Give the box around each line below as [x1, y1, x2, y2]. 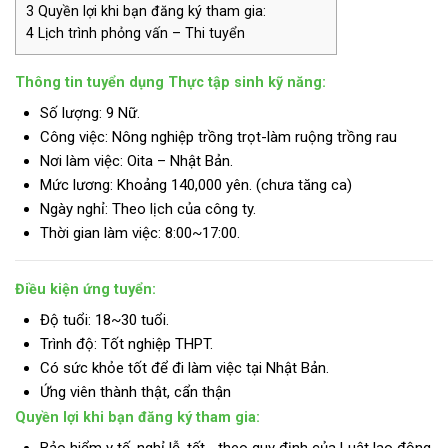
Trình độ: [40, 334, 97, 353]
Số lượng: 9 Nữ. [40, 103, 140, 122]
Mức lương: [40, 175, 113, 194]
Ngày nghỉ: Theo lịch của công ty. [40, 199, 256, 218]
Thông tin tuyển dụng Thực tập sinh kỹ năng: [15, 73, 326, 91]
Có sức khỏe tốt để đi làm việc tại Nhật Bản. [40, 358, 329, 377]
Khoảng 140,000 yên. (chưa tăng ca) [113, 175, 352, 194]
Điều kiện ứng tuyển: [15, 280, 156, 298]
